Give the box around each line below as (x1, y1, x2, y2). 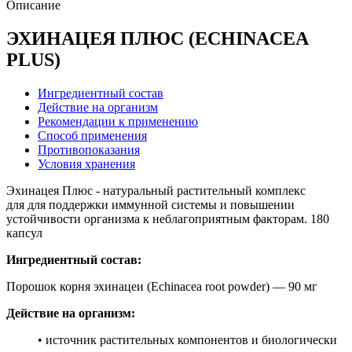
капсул (6, 225, 42, 240)
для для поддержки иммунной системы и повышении (6, 197, 295, 211)
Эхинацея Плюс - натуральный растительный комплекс (6, 183, 306, 197)
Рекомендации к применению (38, 114, 198, 128)
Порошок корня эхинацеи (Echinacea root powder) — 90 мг (6, 279, 317, 293)
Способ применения (38, 128, 147, 142)
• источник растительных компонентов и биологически (38, 332, 337, 346)
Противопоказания (38, 142, 140, 156)
